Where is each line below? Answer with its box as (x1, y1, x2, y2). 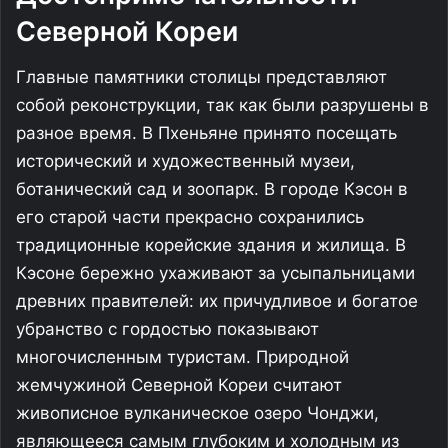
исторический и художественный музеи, (16, 151, 355, 171)
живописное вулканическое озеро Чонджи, (16, 403, 379, 423)
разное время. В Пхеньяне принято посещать (16, 123, 397, 143)
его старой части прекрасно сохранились (16, 207, 364, 227)
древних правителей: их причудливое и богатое (16, 291, 418, 311)
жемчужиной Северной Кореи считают (16, 375, 342, 395)
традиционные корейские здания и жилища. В (16, 235, 406, 255)
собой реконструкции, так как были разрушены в (16, 95, 429, 115)
